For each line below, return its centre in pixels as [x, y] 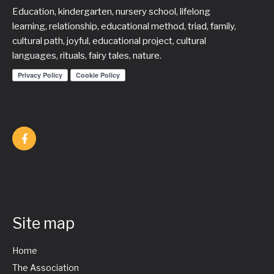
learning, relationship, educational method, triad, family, [124, 26]
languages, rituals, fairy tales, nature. [87, 56]
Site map [43, 223]
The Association [46, 268]
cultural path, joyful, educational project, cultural [109, 41]
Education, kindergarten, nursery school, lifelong [111, 12]
